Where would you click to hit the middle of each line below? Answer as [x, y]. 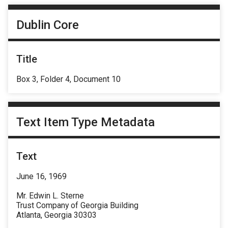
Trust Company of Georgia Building [77, 206]
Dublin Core [48, 25]
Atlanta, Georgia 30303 [56, 215]
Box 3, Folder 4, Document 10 [68, 79]
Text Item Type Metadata [85, 122]
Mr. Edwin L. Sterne [50, 196]
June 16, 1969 [41, 177]
